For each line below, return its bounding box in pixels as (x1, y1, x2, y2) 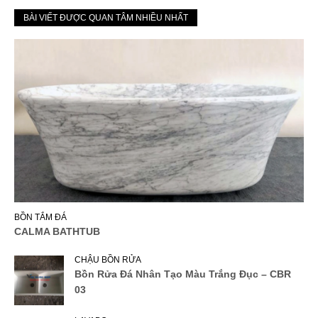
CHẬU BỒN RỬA (75, 254, 141, 265)
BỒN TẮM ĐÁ (14, 212, 67, 222)
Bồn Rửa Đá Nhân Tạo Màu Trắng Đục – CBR (75, 268, 291, 280)
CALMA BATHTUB (14, 225, 100, 237)
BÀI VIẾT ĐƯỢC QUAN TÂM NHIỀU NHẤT (23, 12, 188, 23)
